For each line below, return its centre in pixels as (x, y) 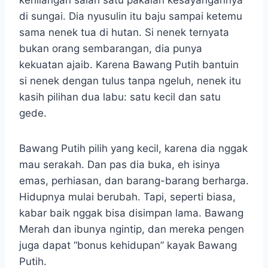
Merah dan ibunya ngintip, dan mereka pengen (132, 229)
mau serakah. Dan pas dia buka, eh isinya (120, 165)
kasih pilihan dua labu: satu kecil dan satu (120, 97)
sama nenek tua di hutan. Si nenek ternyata (124, 33)
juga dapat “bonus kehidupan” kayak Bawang (128, 246)
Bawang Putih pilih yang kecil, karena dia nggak (133, 149)
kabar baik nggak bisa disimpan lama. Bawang (131, 213)
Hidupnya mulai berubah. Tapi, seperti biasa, (127, 197)
